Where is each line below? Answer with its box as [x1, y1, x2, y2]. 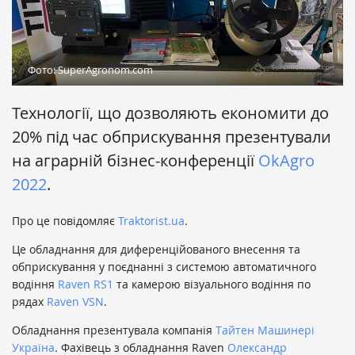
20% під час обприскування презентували [12, 126, 331, 148]
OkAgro [258, 150, 315, 172]
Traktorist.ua [118, 213, 185, 229]
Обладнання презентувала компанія [12, 323, 216, 338]
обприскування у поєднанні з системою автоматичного [12, 259, 316, 275]
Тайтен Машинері [216, 323, 315, 338]
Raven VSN [47, 294, 104, 310]
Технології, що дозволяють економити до [12, 102, 329, 124]
